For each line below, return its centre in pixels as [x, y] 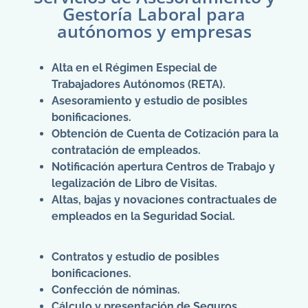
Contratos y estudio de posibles [135, 256]
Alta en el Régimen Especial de [134, 67]
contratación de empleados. [126, 150]
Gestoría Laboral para [154, 13]
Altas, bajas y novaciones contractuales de [164, 199]
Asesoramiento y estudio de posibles [150, 100]
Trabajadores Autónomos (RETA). [139, 84]
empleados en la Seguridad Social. [143, 216]
